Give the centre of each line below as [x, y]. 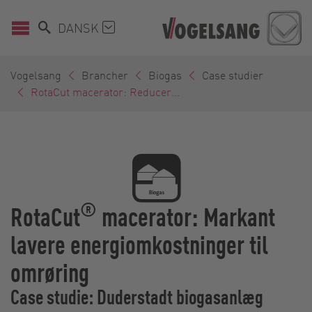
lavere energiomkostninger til [139, 243]
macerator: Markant [186, 216]
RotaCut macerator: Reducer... [105, 91]
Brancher [105, 75]
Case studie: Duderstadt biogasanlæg [137, 296]
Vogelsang [36, 75]
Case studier [233, 75]
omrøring [50, 271]
